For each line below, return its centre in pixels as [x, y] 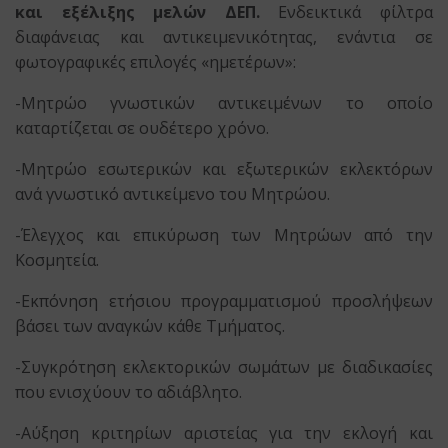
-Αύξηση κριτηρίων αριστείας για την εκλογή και [224, 433]
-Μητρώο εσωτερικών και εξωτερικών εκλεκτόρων [224, 169]
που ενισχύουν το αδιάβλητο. [129, 392]
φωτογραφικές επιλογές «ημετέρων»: [156, 62]
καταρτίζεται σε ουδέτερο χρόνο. [142, 128]
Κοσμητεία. [57, 260]
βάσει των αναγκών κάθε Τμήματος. [150, 326]
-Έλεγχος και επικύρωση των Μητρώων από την [224, 235]
